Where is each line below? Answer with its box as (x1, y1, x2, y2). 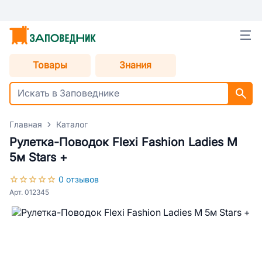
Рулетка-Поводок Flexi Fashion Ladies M (9, 136, 237, 149)
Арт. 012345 (9, 188, 49, 196)
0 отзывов (58, 175, 99, 184)
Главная (9, 120, 42, 129)
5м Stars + (9, 151, 67, 164)
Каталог (56, 120, 88, 129)
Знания (119, 60, 152, 70)
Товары (32, 60, 67, 70)
